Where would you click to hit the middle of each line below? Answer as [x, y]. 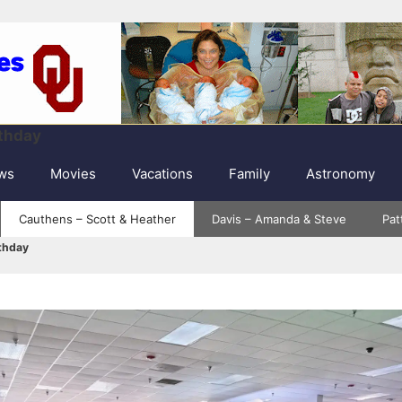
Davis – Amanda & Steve [279, 219]
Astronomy [341, 174]
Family [249, 174]
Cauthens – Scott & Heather [97, 219]
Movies [73, 174]
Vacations [162, 174]
